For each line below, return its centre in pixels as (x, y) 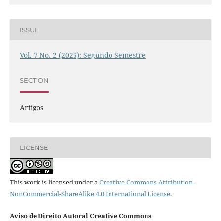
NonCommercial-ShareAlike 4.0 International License (90, 194)
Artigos (31, 107)
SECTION (34, 81)
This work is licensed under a (54, 182)
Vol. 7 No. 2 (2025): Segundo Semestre (82, 55)
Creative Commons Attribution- (147, 182)
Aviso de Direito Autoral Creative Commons (80, 215)
